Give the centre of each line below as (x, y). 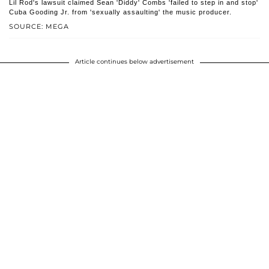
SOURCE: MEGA (39, 27)
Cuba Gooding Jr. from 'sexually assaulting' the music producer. (120, 12)
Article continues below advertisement (134, 62)
